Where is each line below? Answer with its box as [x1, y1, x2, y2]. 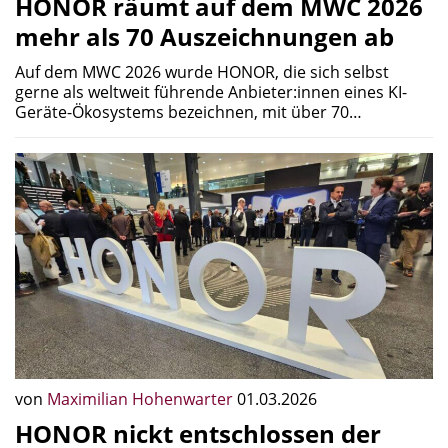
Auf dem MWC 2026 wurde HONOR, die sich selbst [15, 61, 389, 84]
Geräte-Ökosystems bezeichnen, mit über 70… [15, 101, 362, 124]
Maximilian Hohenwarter [47, 387, 237, 410]
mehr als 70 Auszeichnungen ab [15, 20, 394, 54]
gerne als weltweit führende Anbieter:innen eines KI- [15, 81, 407, 104]
